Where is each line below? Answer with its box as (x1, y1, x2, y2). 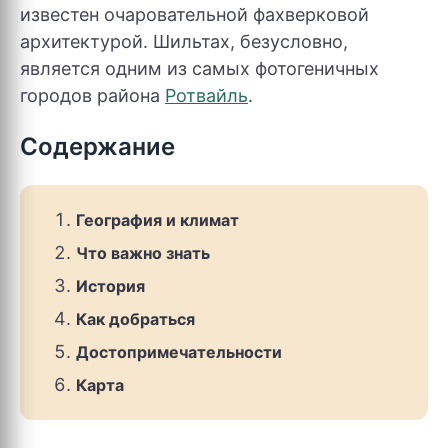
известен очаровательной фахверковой (20, 4, 369, 25)
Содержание (20, 132, 175, 161)
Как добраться (76, 309, 195, 329)
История (76, 276, 145, 296)
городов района (20, 85, 165, 106)
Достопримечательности (76, 342, 282, 362)
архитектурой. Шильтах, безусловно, (20, 31, 348, 52)
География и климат (76, 210, 239, 230)
